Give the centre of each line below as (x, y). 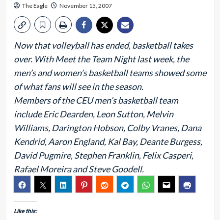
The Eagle (35, 6)
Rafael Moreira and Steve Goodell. (79, 169)
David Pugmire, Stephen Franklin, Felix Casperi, (103, 155)
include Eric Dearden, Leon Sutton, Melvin (93, 114)
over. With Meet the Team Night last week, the (101, 59)
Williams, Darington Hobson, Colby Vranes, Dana (107, 128)
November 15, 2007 (85, 6)
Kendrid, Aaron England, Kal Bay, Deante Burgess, (108, 141)
